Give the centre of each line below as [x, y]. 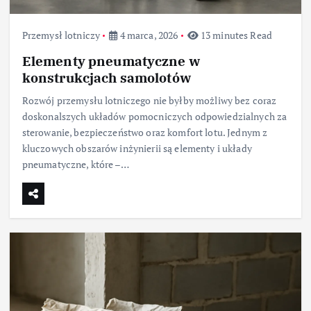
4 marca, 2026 [148, 35]
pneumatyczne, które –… [75, 165]
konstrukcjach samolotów [106, 78]
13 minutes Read [235, 35]
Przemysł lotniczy [61, 35]
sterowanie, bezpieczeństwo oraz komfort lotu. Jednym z [145, 133]
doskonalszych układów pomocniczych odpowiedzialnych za [154, 117]
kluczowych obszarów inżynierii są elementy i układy [137, 149]
